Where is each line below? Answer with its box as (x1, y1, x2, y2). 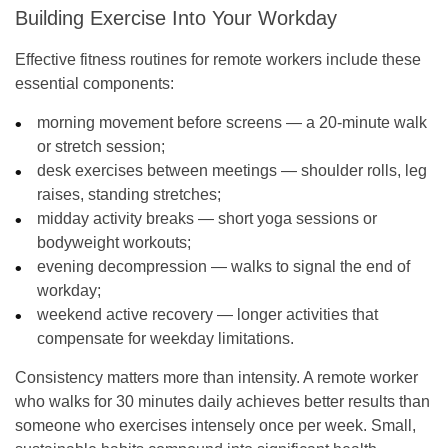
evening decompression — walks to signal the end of (37, 257, 411, 275)
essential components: (15, 74, 174, 92)
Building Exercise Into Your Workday (15, 6, 337, 29)
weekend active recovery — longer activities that (37, 305, 379, 323)
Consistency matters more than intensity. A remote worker (15, 368, 418, 386)
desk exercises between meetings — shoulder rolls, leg (37, 161, 428, 179)
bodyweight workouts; (37, 233, 192, 251)
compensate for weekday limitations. (37, 329, 295, 347)
